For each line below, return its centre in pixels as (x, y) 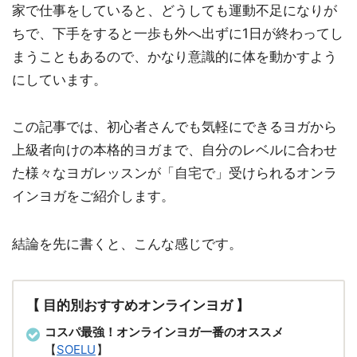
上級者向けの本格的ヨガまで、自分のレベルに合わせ (175, 150)
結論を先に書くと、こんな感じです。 (127, 243)
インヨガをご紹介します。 (93, 196)
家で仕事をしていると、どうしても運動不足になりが (175, 10)
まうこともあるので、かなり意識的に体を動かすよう (175, 56)
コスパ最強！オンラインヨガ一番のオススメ (164, 332)
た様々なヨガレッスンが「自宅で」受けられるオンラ (175, 173)
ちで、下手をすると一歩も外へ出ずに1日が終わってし (178, 33)
